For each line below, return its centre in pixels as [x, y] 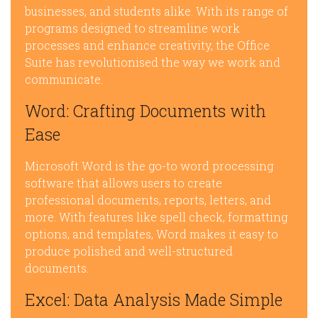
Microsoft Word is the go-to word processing [149, 166]
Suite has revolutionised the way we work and [153, 62]
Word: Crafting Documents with [146, 111]
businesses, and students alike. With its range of [157, 11]
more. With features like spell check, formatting [156, 217]
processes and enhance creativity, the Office [147, 45]
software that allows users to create [124, 183]
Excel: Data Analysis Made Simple [154, 300]
